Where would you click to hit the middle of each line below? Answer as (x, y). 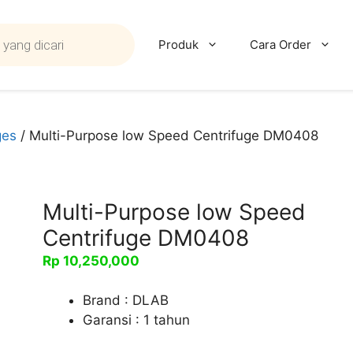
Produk (178, 45)
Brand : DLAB (126, 300)
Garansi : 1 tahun (136, 320)
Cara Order (281, 45)
